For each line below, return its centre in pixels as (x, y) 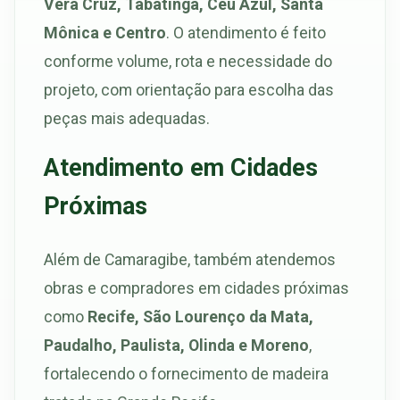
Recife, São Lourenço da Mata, (200, 317)
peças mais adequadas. (127, 119)
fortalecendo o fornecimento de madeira (186, 374)
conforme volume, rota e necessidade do (188, 62)
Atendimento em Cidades (181, 168)
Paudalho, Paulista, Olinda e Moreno (176, 346)
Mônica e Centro (105, 33)
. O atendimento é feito (246, 33)
